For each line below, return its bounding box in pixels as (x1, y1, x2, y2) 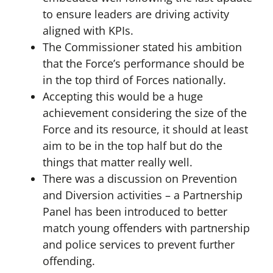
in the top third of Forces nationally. (42, 73, 226, 88)
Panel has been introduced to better (42, 204, 227, 219)
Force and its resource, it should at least (42, 122, 248, 137)
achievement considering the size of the (42, 105, 247, 121)
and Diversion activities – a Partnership (42, 188, 243, 203)
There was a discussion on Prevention (42, 171, 237, 186)
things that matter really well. (42, 155, 193, 170)
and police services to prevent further (42, 237, 235, 252)
